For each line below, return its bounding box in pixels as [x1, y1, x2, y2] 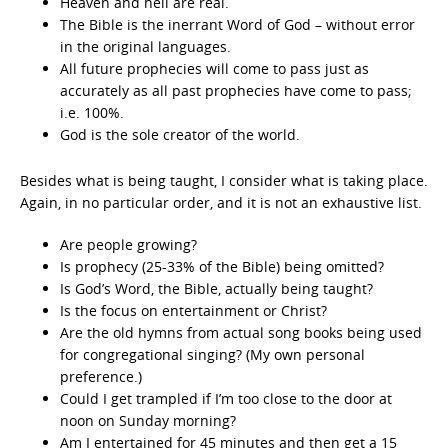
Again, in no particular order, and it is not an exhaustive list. [20, 193, 422, 212]
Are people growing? [60, 235, 197, 254]
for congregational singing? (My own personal [60, 345, 365, 364]
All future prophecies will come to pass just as [60, 59, 369, 78]
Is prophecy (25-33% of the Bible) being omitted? [60, 257, 384, 276]
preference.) [60, 367, 142, 386]
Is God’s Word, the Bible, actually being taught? [60, 279, 373, 298]
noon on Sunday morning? [60, 411, 236, 430]
